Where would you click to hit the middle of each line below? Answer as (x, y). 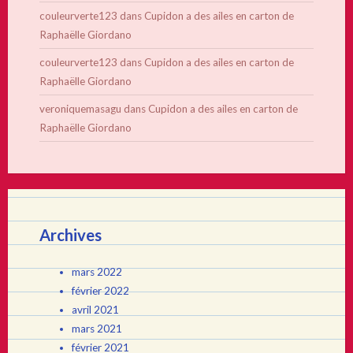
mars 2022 (97, 272)
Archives (71, 235)
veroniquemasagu (80, 109)
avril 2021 (95, 310)
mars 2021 (97, 329)
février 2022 (100, 291)
